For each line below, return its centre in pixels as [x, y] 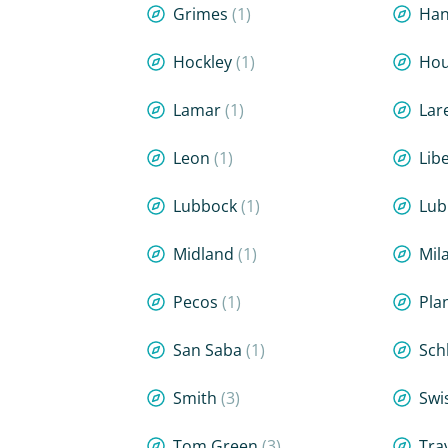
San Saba [209, 350]
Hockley [204, 62]
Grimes [202, 14]
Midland [205, 254]
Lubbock [207, 206]
